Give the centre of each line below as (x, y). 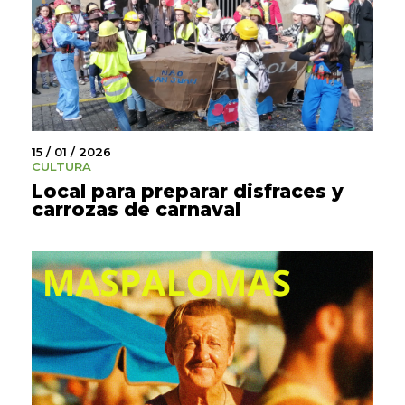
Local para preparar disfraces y (188, 191)
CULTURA (61, 166)
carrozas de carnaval (136, 209)
